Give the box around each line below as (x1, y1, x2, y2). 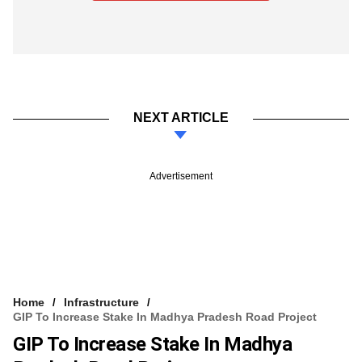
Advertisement (149, 170, 213, 182)
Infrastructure (64, 295, 139, 309)
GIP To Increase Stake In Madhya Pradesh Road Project (13, 309, 317, 323)
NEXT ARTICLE (133, 110, 229, 124)
